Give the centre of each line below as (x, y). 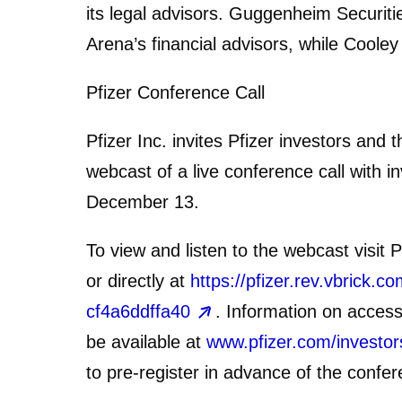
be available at (146, 342)
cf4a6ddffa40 (138, 311)
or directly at (138, 281)
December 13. (143, 202)
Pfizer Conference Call (175, 92)
